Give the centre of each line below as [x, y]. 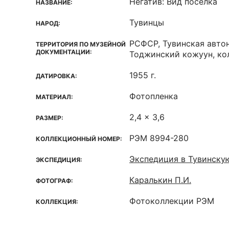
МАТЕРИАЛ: [54, 97]
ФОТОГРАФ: [54, 181]
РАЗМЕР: [50, 118]
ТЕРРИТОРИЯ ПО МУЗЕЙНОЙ [81, 44]
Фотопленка [154, 96]
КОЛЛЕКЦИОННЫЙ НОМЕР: [79, 139]
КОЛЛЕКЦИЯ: [57, 202]
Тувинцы [147, 22]
